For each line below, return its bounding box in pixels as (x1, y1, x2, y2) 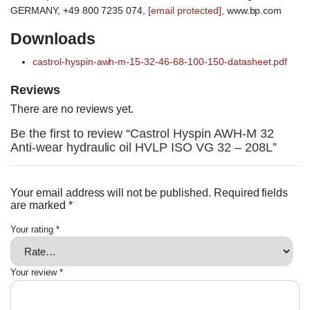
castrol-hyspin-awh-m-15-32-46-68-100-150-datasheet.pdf (33, 56, 288, 68)
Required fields (213, 187, 289, 199)
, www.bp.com (221, 5, 282, 17)
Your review (10, 267, 60, 278)
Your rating (10, 224, 56, 235)
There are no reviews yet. (10, 103, 134, 116)
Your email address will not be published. (10, 187, 211, 199)
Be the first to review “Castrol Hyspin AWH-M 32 (10, 127, 274, 141)
